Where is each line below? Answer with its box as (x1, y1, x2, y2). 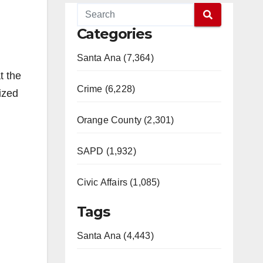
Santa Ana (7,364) (76, 53, 154, 63)
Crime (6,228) (76, 84, 136, 94)
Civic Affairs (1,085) (76, 177, 160, 187)
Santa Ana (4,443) (76, 231, 154, 241)
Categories (76, 25, 151, 42)
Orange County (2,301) (76, 115, 174, 125)
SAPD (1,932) (76, 146, 136, 156)
